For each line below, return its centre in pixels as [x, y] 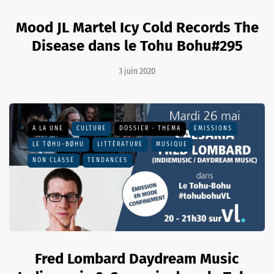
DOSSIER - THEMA [150, 128]
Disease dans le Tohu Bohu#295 [137, 46]
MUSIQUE [172, 144]
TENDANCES [108, 160]
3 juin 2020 [137, 71]
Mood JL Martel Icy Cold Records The [137, 27]
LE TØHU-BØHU [58, 144]
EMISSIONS [213, 128]
